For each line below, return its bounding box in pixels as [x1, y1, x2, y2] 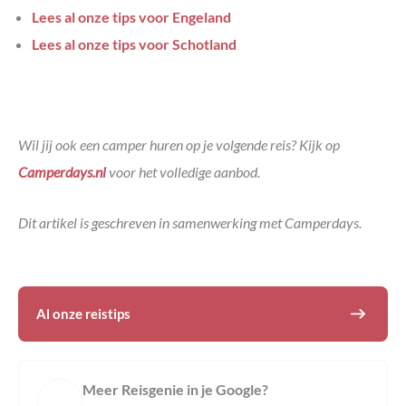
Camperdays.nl [18, 163, 106, 181]
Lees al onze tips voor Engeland [32, 7, 231, 25]
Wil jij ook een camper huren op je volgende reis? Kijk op [18, 136, 340, 154]
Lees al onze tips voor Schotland [32, 34, 237, 53]
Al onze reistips [36, 305, 130, 323]
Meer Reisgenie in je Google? [82, 381, 268, 399]
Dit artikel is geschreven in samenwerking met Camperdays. [18, 213, 362, 231]
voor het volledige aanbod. [106, 163, 263, 181]
